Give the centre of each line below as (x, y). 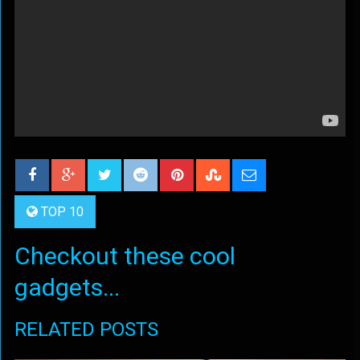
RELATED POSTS (86, 329)
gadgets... (67, 287)
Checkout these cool (125, 256)
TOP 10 (62, 212)
